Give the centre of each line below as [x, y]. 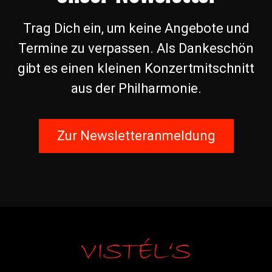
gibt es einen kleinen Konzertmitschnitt [136, 69]
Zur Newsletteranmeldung [136, 136]
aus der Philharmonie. [136, 89]
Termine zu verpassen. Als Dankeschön [136, 49]
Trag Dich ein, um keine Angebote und [136, 29]
